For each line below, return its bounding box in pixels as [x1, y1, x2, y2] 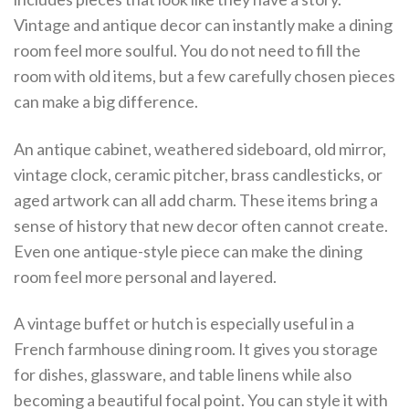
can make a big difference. [14, 91, 198, 112]
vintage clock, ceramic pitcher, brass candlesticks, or [14, 163, 383, 184]
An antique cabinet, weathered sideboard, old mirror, [14, 138, 386, 159]
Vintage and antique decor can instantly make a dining [14, 15, 393, 36]
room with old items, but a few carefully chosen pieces [14, 66, 395, 87]
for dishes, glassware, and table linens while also [14, 364, 351, 385]
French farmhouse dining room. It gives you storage [14, 339, 378, 360]
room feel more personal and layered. [14, 266, 277, 287]
